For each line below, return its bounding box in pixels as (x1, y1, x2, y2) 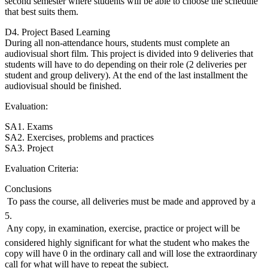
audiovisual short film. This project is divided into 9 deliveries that (5, 48, 253, 59)
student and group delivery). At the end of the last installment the (5, 69, 248, 80)
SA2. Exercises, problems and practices (5, 132, 154, 142)
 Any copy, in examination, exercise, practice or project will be (5, 223, 240, 233)
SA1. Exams (5, 121, 53, 132)
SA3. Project (5, 142, 53, 153)
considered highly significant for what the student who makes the (5, 237, 249, 248)
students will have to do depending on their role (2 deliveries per (5, 59, 246, 69)
